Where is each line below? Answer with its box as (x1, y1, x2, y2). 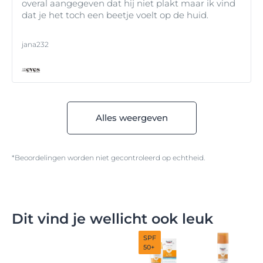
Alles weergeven (95, 112, 168, 124)
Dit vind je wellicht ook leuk (12, 210, 213, 228)
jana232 (22, 40, 49, 49)
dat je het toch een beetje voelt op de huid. (22, 9, 208, 21)
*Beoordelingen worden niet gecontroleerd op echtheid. (12, 153, 205, 163)
